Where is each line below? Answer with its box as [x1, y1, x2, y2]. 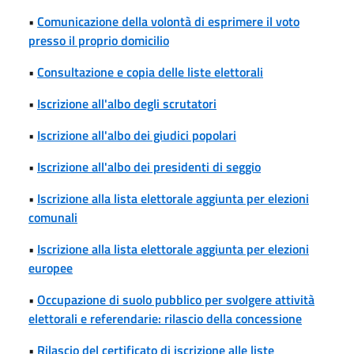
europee [28, 258, 73, 277]
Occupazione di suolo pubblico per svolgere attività [37, 289, 314, 309]
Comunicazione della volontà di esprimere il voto [37, 11, 299, 31]
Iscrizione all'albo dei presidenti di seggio [37, 156, 261, 176]
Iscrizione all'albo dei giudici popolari [37, 125, 236, 145]
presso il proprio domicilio [28, 30, 169, 50]
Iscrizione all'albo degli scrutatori [37, 93, 217, 113]
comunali [28, 207, 77, 227]
